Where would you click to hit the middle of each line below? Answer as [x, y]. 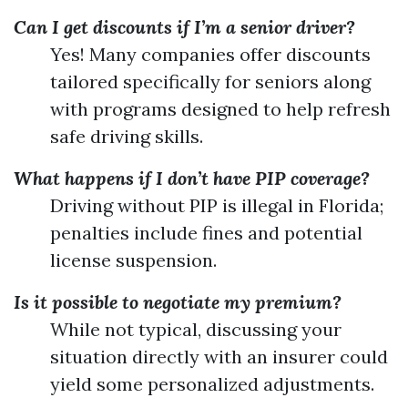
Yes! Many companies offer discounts [210, 54]
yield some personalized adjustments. [212, 384]
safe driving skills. [127, 136]
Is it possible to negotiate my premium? [178, 302]
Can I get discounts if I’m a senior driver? [184, 27]
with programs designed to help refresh [220, 109]
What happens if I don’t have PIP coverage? [192, 178]
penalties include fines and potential [206, 233]
